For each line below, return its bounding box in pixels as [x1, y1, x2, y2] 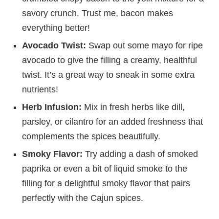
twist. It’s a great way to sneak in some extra [22, 70, 195, 80]
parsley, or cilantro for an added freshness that [22, 117, 203, 127]
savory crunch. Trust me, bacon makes [22, 8, 173, 19]
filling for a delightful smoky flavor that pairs [22, 178, 190, 189]
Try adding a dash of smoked [83, 149, 198, 159]
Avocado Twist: [22, 41, 86, 51]
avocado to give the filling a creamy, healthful [22, 55, 197, 66]
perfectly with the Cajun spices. [22, 193, 143, 203]
